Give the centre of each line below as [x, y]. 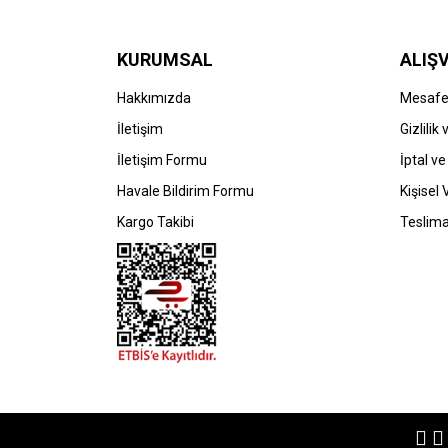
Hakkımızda [154, 98]
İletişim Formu [162, 160]
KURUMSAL [165, 60]
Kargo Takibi [155, 222]
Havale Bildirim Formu [185, 191]
